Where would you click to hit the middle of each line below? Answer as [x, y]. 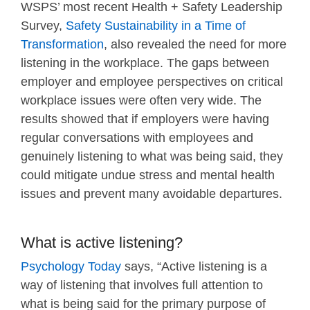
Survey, [43, 26]
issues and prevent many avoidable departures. [152, 194]
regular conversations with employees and [137, 138]
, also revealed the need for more [195, 45]
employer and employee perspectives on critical [152, 82]
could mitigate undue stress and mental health [148, 175]
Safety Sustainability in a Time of [156, 26]
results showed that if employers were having [145, 119]
